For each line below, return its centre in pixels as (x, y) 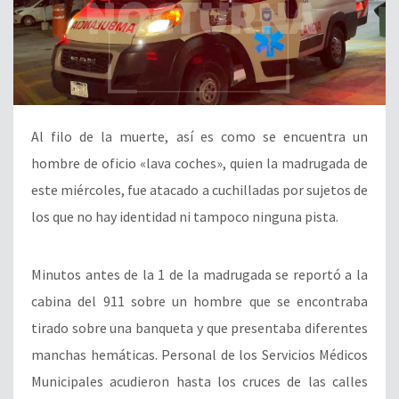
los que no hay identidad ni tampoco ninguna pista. (185, 216)
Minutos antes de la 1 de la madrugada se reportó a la (199, 274)
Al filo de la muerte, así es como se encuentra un (199, 136)
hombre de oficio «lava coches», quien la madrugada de (199, 163)
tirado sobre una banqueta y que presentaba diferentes (199, 327)
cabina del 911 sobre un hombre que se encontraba (199, 301)
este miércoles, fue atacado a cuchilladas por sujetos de (199, 189)
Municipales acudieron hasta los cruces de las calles (199, 381)
